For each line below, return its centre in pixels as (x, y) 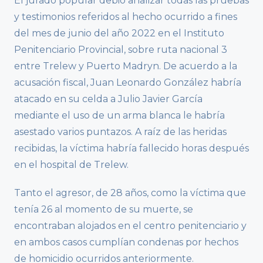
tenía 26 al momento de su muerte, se (104, 209)
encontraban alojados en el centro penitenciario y (130, 225)
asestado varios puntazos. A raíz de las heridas (120, 131)
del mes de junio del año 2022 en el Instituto (119, 33)
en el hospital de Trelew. (71, 164)
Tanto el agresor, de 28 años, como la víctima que (130, 193)
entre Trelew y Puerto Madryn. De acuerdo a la (126, 66)
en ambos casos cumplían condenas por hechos (126, 242)
